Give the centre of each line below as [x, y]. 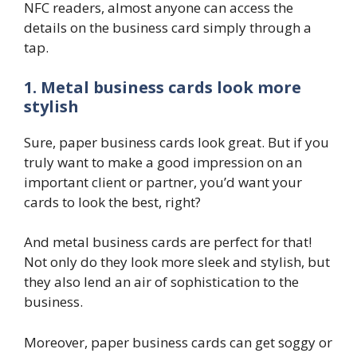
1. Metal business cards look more [163, 87]
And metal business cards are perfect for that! [168, 242]
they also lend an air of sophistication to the [161, 282]
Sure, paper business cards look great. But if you [177, 142]
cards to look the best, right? [114, 202]
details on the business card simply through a [168, 28]
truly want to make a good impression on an [163, 162]
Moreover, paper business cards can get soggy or [178, 342]
